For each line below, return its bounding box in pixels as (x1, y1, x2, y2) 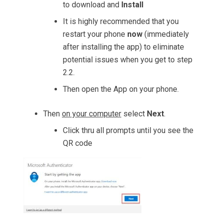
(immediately (142, 29, 189, 39)
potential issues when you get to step (63, 55, 192, 65)
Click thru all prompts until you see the (63, 126, 193, 136)
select (121, 109, 147, 119)
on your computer (62, 109, 121, 119)
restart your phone (63, 29, 127, 39)
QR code (63, 138, 92, 148)
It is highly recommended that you (63, 17, 179, 27)
